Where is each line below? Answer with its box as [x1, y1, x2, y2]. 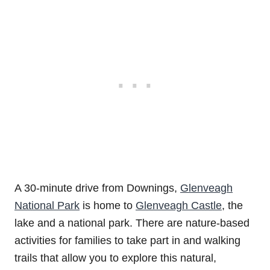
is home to [80, 199, 136, 212]
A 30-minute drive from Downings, [14, 181, 180, 194]
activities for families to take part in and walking [14, 234, 240, 246]
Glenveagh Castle [136, 199, 222, 212]
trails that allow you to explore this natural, [14, 251, 216, 264]
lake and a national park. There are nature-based [14, 216, 250, 229]
